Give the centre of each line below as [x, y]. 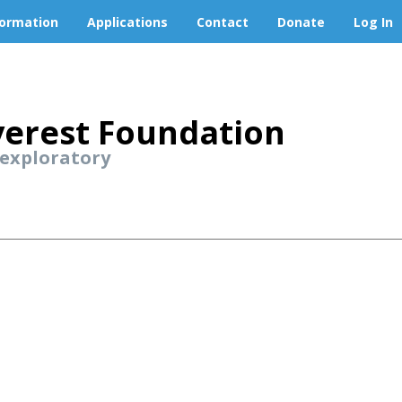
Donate [301, 22]
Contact [223, 22]
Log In [373, 22]
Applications [127, 22]
